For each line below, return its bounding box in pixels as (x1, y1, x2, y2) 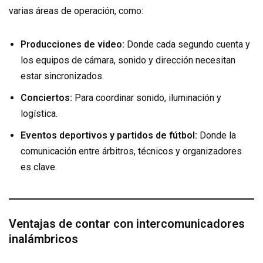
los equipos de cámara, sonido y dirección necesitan (21, 54, 235, 66)
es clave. (21, 161, 57, 173)
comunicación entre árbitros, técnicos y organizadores (21, 145, 242, 157)
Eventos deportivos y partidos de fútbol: (21, 129, 197, 141)
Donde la (197, 129, 236, 141)
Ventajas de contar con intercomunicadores (9, 216, 245, 231)
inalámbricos (9, 231, 78, 246)
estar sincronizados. (21, 70, 104, 82)
